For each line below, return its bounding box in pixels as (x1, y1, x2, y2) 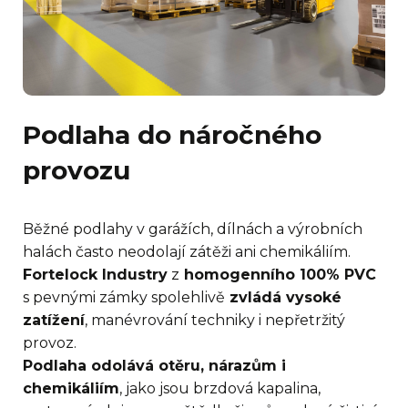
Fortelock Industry (23, 266, 168, 284)
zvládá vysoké (225, 289, 342, 307)
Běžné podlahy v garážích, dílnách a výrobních (23, 220, 362, 239)
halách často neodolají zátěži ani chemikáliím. (23, 243, 351, 261)
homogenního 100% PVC (179, 266, 376, 284)
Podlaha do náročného (23, 119, 321, 151)
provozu (23, 155, 130, 187)
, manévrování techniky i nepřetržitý (85, 311, 345, 330)
